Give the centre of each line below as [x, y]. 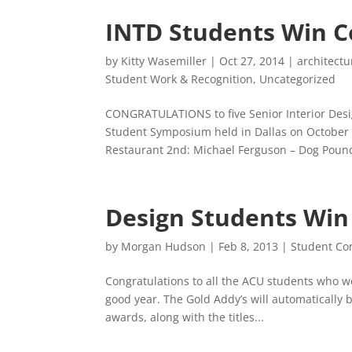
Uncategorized [298, 79]
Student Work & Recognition [180, 79]
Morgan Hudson [164, 246]
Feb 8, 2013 [249, 246]
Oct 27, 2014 [252, 61]
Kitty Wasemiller [164, 61]
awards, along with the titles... [185, 317]
